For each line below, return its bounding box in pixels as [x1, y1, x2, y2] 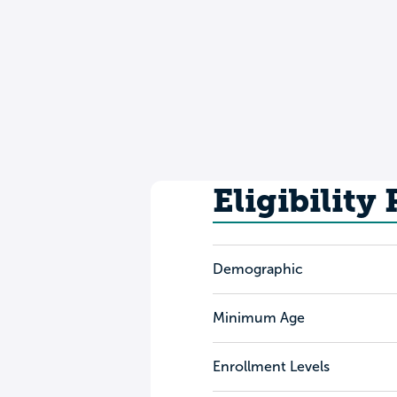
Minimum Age [212, 310, 305, 325]
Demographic [212, 261, 303, 276]
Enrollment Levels [212, 359, 330, 374]
